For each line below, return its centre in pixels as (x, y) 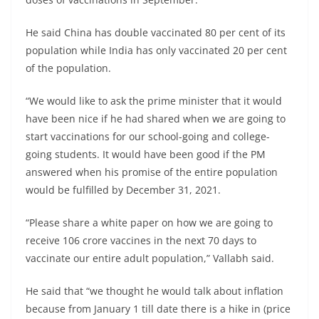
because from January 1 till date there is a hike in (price (158, 309)
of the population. (68, 68)
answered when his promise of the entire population (152, 172)
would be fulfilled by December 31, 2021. (123, 190)
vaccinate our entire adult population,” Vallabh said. (150, 258)
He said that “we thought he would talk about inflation (155, 291)
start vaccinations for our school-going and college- (148, 137)
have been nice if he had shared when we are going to (156, 119)
